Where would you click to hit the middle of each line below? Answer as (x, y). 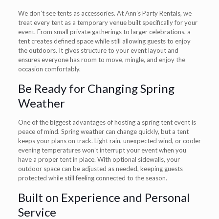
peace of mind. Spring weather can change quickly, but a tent (103, 131)
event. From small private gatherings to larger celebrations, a (104, 32)
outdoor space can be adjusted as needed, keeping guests (100, 168)
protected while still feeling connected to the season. (92, 178)
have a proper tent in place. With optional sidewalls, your (99, 159)
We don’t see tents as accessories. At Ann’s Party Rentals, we (105, 13)
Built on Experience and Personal (104, 197)
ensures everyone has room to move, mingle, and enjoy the (101, 59)
